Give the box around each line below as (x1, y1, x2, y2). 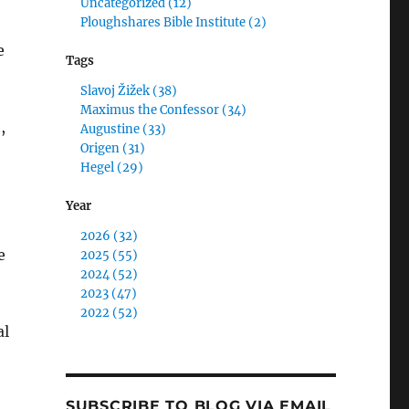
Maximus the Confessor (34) (80, 101, 247, 118)
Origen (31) (80, 140, 146, 156)
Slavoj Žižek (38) (80, 82, 178, 99)
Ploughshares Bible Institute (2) (80, 14, 267, 30)
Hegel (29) (80, 159, 144, 175)
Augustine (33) (80, 121, 167, 137)
